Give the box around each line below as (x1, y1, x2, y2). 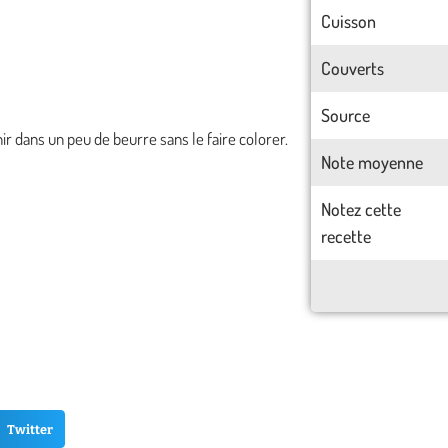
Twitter (6, 421, 53, 437)
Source (320, 104, 370, 126)
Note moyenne (320, 151, 423, 173)
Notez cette (320, 198, 401, 220)
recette (320, 225, 375, 247)
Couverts (320, 57, 384, 79)
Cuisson (320, 10, 376, 32)
